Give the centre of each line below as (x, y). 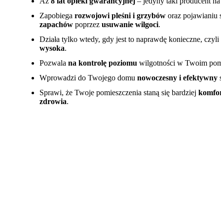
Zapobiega (57, 15)
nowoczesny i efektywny (177, 77)
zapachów (56, 24)
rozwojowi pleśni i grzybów (120, 15)
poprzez (87, 24)
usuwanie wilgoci (130, 24)
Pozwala (54, 63)
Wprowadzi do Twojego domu (88, 77)
